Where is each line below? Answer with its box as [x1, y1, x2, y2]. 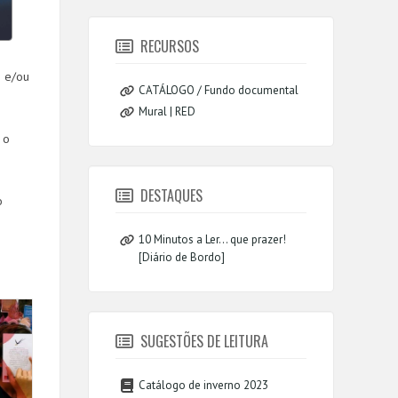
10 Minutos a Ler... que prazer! [139, 231, 287, 247]
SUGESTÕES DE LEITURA [140, 330, 269, 352]
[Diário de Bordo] [139, 249, 226, 265]
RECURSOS [140, 35, 200, 57]
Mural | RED [139, 103, 196, 119]
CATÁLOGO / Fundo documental [139, 82, 299, 98]
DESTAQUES [140, 184, 203, 206]
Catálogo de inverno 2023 [139, 377, 269, 393]
